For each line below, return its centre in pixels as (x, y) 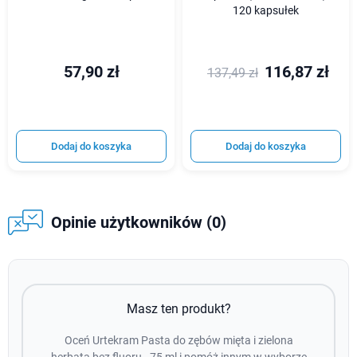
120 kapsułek (266, 11)
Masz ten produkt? (178, 309)
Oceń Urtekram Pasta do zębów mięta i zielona (178, 341)
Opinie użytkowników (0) (138, 223)
